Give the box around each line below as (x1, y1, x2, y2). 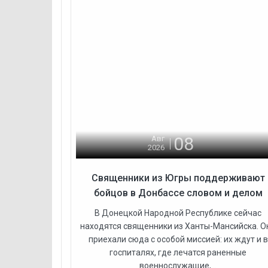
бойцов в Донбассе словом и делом (93, 187, 263, 199)
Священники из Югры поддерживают (91, 172, 265, 184)
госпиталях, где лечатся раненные (109, 247, 247, 257)
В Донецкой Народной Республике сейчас (95, 208, 262, 218)
